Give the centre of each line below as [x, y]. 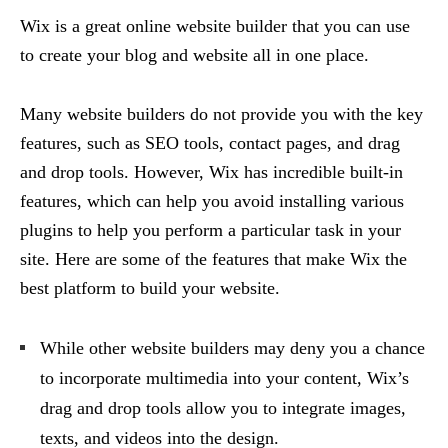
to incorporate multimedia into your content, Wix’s [224, 377]
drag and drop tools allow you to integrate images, [223, 407]
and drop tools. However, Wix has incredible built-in [211, 171]
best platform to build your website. [150, 287]
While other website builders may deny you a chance [232, 347]
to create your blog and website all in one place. [194, 54]
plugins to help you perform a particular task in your [210, 229]
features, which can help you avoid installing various [212, 200]
